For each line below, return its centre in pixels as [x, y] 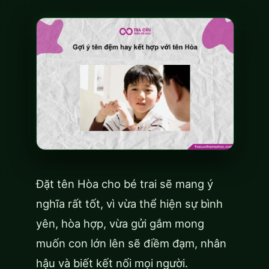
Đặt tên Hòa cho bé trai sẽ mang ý [125, 183]
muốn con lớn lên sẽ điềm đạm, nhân [131, 243]
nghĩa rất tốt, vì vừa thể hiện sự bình [129, 203]
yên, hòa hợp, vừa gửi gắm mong [120, 223]
